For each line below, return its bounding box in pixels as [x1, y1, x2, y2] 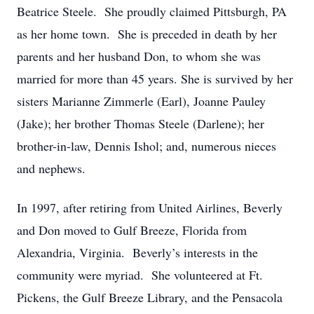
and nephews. [17, 160, 86, 177]
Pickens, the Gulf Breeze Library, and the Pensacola [17, 289, 282, 306]
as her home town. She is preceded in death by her [17, 25, 277, 42]
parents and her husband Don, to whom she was [17, 48, 261, 64]
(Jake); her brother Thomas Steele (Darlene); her [17, 115, 264, 132]
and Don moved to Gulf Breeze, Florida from [17, 221, 247, 238]
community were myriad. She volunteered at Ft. [17, 266, 263, 283]
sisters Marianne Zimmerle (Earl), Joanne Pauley [17, 93, 266, 109]
